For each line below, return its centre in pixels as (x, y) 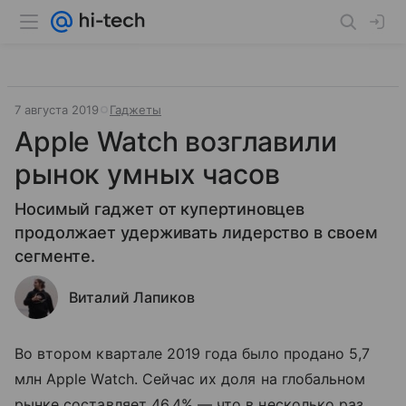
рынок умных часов (147, 174)
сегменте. (55, 256)
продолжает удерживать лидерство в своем (196, 232)
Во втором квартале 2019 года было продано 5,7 (193, 353)
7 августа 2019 (57, 110)
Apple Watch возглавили (176, 141)
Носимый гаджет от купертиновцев (160, 209)
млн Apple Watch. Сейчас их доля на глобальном (190, 379)
